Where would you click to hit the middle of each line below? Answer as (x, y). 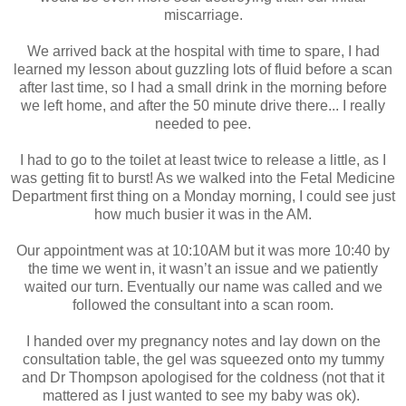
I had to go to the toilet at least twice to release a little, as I (203, 160)
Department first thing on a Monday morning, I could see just (203, 197)
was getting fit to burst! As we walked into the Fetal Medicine (203, 179)
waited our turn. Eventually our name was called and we (203, 287)
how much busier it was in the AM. (203, 215)
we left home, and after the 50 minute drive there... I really (203, 106)
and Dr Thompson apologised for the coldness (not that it (203, 378)
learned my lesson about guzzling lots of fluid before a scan (203, 70)
